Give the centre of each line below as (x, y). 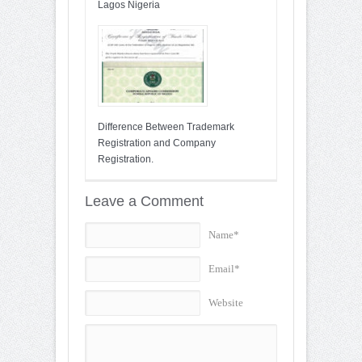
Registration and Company (157, 143)
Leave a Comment (144, 201)
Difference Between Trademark (166, 126)
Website (225, 303)
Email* (224, 269)
